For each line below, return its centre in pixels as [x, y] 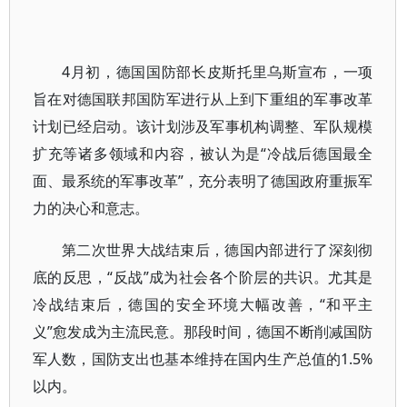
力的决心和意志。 [91, 208]
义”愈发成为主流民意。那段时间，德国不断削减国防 [203, 332]
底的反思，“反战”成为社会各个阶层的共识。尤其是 [203, 277]
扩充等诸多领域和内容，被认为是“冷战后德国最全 [203, 154]
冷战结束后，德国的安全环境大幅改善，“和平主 [203, 304]
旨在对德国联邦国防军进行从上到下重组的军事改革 [203, 99]
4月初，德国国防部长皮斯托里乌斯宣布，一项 [218, 72]
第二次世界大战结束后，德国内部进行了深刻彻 [218, 250]
